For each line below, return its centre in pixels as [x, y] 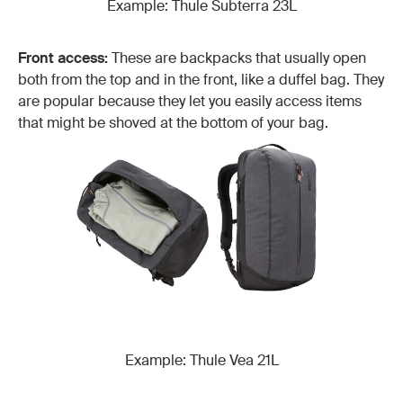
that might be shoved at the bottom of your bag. [173, 123]
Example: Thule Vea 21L [201, 360]
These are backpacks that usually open [237, 58]
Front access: [63, 58]
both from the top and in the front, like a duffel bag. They [201, 80]
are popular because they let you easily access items [190, 102]
